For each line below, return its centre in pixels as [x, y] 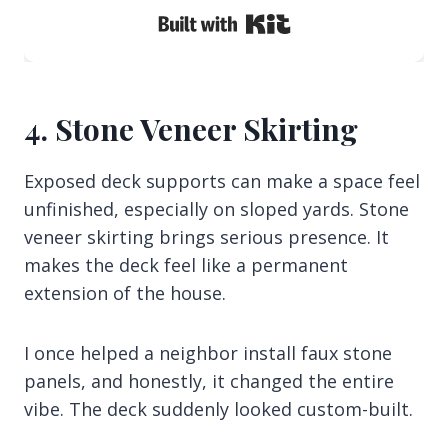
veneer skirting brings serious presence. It [206, 236]
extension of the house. [125, 292]
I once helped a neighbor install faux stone [208, 352]
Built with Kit [347, 19]
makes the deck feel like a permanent [186, 264]
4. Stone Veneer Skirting [191, 128]
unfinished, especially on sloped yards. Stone [216, 208]
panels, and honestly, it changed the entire [209, 380]
